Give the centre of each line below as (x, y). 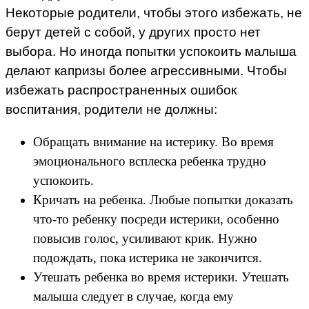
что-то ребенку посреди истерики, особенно (156, 219)
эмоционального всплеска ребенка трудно (150, 161)
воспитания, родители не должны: (111, 110)
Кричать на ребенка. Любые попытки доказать (163, 200)
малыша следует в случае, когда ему (133, 297)
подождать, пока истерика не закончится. (148, 258)
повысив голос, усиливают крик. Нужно (145, 239)
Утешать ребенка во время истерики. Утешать (161, 277)
